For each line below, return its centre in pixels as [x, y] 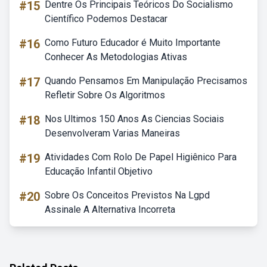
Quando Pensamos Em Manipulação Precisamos [146, 81]
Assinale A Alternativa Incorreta [110, 209]
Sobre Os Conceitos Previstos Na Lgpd [127, 195]
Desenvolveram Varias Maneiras [112, 133]
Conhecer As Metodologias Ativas [116, 57]
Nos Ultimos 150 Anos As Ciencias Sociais [134, 119]
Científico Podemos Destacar [106, 19]
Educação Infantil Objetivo [99, 171]
